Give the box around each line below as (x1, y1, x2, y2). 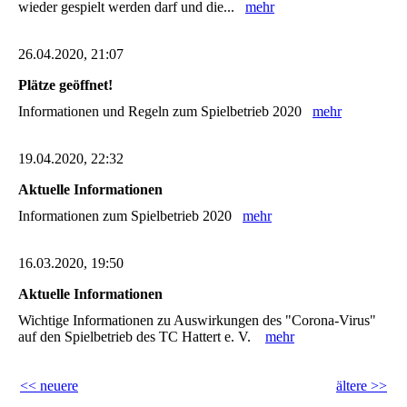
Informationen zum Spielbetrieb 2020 (18, 207, 243, 223)
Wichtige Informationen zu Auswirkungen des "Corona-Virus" (18, 313, 376, 329)
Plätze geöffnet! (18, 76, 113, 93)
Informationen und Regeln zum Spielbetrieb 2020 (18, 103, 313, 119)
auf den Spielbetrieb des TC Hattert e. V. (18, 329, 265, 345)
